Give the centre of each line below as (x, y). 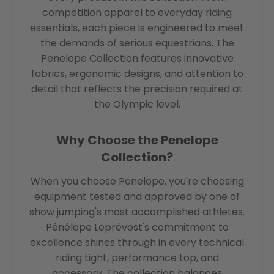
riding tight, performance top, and (137, 257)
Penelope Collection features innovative (137, 58)
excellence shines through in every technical (137, 242)
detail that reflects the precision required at (137, 89)
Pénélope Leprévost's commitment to (137, 227)
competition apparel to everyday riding (137, 12)
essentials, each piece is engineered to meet (137, 28)
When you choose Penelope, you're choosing (137, 181)
